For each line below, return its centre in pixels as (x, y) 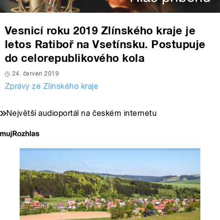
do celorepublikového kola (75, 58)
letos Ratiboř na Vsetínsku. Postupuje (105, 44)
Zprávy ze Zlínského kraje (52, 86)
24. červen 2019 (36, 74)
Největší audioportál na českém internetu (82, 113)
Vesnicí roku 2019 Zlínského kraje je (100, 31)
